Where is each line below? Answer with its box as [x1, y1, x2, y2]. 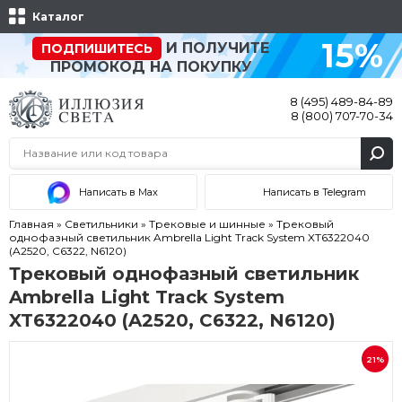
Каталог [32, 10, 84, 23]
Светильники [65, 216, 141, 231]
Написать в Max [79, 185, 159, 198]
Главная [9, 216, 57, 231]
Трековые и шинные [149, 216, 268, 231]
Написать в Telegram [263, 185, 367, 198]
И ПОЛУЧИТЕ [162, 39, 269, 57]
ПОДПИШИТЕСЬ [41, 40, 153, 57]
